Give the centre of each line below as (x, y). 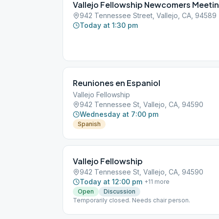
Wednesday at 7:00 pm (119, 114)
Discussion (120, 191)
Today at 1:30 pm (109, 25)
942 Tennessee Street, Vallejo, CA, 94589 (148, 15)
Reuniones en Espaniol (117, 83)
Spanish (89, 124)
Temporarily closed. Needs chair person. (131, 200)
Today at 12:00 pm (111, 182)
